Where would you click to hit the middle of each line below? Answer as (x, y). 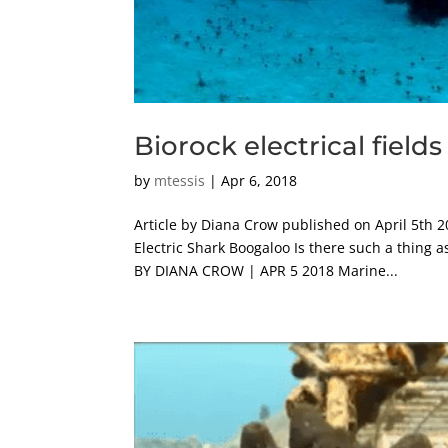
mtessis (180, 181)
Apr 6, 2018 (259, 181)
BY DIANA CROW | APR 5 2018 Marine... (266, 271)
